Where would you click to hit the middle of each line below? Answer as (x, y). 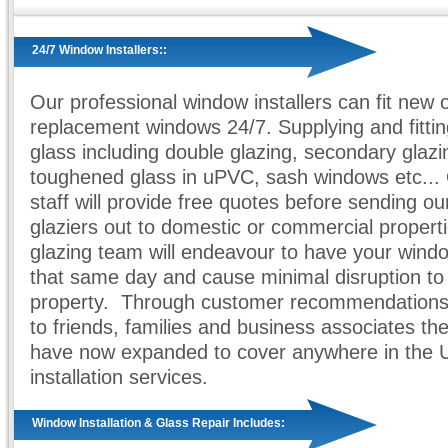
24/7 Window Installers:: (99, 50)
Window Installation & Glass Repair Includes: (158, 423)
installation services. (119, 377)
